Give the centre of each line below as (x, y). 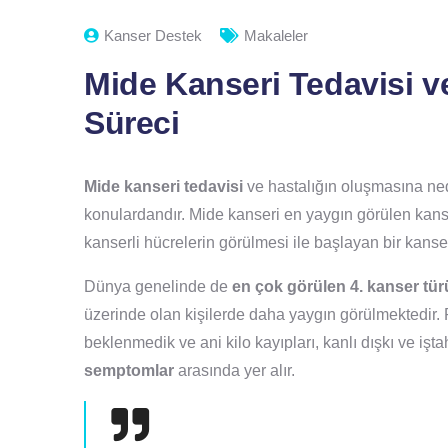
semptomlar (129, 371)
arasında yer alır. (234, 371)
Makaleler (276, 36)
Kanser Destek (153, 36)
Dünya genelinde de (158, 287)
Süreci (132, 123)
